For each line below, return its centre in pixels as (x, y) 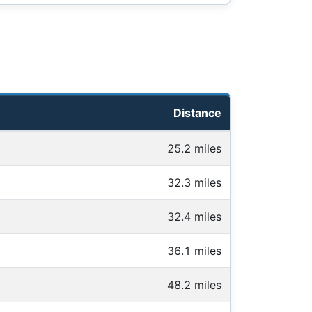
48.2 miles (194, 285)
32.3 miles (194, 183)
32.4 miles (194, 217)
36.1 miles (194, 251)
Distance (197, 113)
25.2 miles (194, 149)
